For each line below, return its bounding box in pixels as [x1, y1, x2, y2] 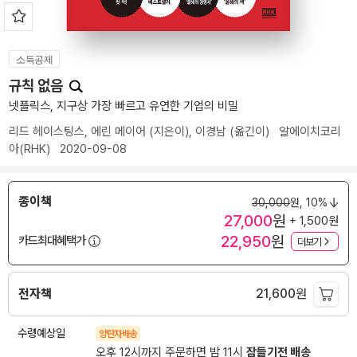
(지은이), [146, 124, 195, 139]
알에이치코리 [279, 124, 341, 139]
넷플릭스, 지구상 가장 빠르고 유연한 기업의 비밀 [9, 99, 238, 113]
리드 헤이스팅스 [9, 124, 84, 139]
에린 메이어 [91, 124, 146, 139]
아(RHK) [9, 142, 50, 156]
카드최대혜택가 [18, 233, 85, 248]
